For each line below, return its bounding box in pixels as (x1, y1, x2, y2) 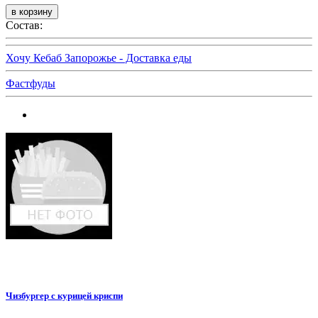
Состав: (6, 18, 43, 31)
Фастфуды (6, 77, 55, 89)
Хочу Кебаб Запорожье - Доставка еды (6, 51, 192, 64)
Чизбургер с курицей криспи (6, 290, 123, 302)
